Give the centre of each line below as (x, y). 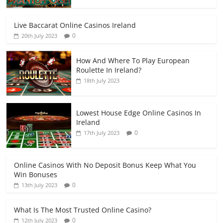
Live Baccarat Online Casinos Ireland (75, 25)
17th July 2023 (102, 133)
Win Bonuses (36, 174)
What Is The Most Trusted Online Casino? (83, 210)
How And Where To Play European (133, 60)
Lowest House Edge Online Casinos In (139, 113)
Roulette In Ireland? (109, 70)
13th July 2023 (40, 185)
